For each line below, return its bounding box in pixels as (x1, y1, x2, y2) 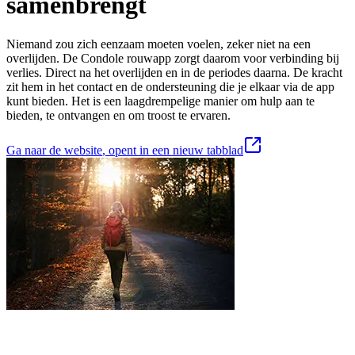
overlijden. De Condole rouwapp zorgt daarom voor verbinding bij (6, 51, 339, 65)
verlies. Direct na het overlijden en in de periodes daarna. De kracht (6, 65, 342, 79)
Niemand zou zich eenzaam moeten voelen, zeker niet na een (6, 36, 311, 51)
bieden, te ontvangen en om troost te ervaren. (6, 108, 231, 122)
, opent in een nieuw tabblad (102, 143, 243, 157)
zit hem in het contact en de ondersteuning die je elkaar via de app (6, 79, 334, 94)
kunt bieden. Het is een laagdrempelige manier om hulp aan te (6, 94, 315, 108)
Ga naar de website (6, 143, 102, 157)
